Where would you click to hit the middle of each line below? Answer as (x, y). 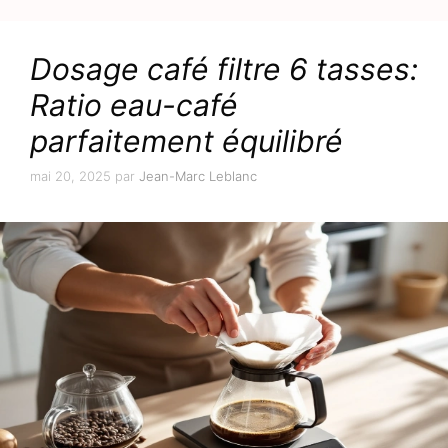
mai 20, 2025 (70, 176)
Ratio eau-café (134, 104)
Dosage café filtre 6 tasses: (224, 68)
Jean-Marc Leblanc (198, 176)
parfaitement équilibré (186, 140)
